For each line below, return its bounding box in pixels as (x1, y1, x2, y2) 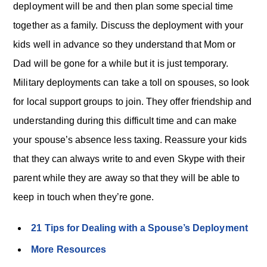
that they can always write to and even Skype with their (13, 154, 246, 164)
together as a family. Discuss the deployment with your (13, 20, 243, 30)
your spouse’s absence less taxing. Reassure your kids (13, 135, 247, 145)
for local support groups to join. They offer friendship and (13, 97, 252, 107)
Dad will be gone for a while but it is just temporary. (13, 58, 229, 69)
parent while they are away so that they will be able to (13, 173, 240, 183)
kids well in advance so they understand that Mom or (13, 39, 236, 49)
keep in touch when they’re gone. (13, 192, 154, 202)
